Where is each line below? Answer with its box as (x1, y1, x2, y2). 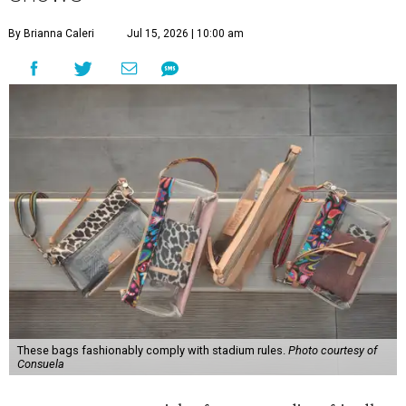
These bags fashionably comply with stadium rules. (16, 343, 288, 357)
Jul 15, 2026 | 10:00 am (127, 27, 244, 40)
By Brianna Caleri (8, 27, 94, 40)
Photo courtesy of (287, 343, 377, 357)
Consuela (16, 357, 64, 371)
